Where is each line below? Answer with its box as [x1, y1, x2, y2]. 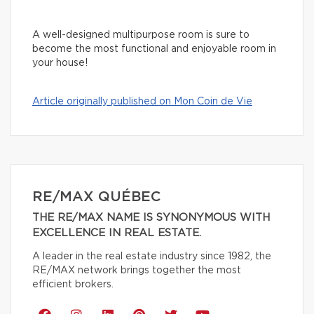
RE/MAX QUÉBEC [32, 189, 161, 204]
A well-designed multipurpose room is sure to [32, 29, 250, 40]
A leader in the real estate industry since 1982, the [32, 251, 271, 261]
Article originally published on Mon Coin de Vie [32, 96, 252, 107]
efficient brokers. [32, 279, 114, 289]
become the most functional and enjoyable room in [32, 43, 276, 54]
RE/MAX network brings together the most [32, 265, 241, 275]
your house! [32, 57, 88, 68]
